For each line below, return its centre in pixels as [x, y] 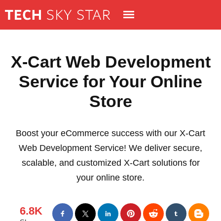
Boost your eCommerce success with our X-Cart [110, 133]
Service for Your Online [110, 81]
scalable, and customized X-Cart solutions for [110, 163]
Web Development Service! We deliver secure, [110, 148]
